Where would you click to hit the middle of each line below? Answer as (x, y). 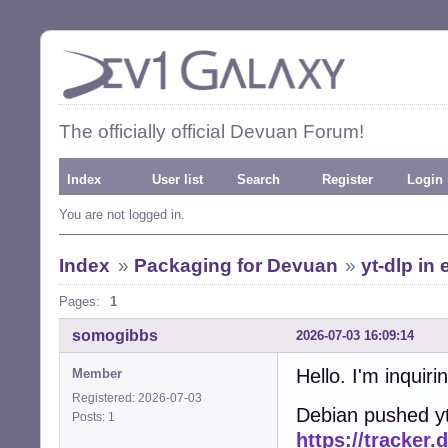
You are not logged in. (122, 214)
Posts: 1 (96, 416)
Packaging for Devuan (235, 265)
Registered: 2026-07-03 (137, 397)
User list (177, 179)
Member (97, 373)
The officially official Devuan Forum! (211, 131)
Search (258, 179)
